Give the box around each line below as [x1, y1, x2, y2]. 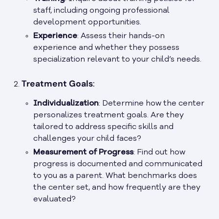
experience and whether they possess [33, 44, 179, 52]
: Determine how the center [99, 100, 204, 108]
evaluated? [33, 196, 76, 204]
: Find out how [133, 149, 185, 157]
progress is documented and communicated [33, 160, 202, 169]
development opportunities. [33, 19, 141, 27]
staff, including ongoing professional [33, 7, 170, 15]
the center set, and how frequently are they [33, 184, 200, 192]
